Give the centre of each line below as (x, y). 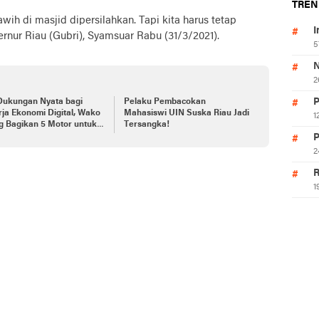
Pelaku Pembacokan (164, 101)
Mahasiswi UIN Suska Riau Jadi (186, 113)
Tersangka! (146, 124)
